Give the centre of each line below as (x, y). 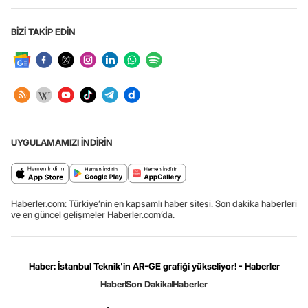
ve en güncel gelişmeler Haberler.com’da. (93, 214)
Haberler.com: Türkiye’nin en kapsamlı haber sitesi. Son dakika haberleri (154, 203)
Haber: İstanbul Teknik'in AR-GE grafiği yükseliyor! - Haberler (154, 266)
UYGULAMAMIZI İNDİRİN (62, 142)
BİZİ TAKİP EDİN (43, 31)
